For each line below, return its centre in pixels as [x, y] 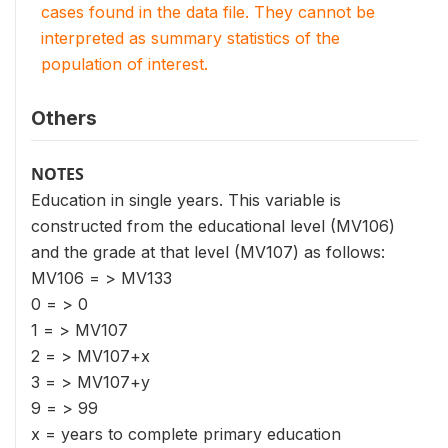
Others [64, 118]
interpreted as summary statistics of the [190, 38]
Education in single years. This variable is [186, 200]
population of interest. [124, 64]
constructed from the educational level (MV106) [213, 226]
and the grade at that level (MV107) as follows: [208, 252]
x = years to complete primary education [186, 434]
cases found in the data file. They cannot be [208, 12]
